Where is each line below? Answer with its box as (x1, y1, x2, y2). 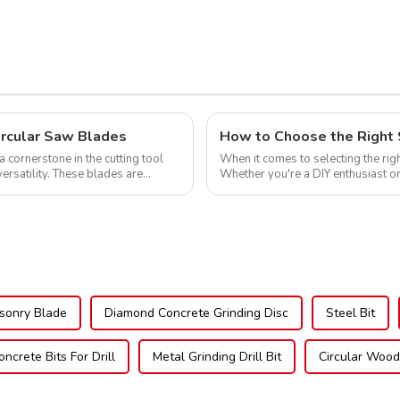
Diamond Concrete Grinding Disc (104, 304, 288, 322)
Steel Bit (326, 304, 375, 322)
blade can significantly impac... (220, 180, 378, 197)
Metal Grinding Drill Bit (153, 348, 281, 366)
